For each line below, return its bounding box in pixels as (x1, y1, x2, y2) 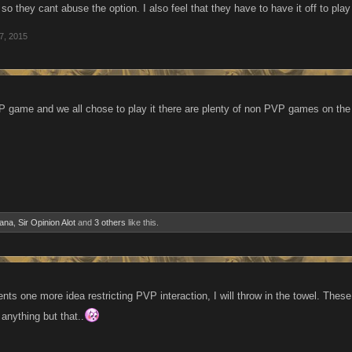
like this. (126, 218, 159, 227)
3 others (94, 218, 126, 227)
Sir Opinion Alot (18, 218, 75, 227)
